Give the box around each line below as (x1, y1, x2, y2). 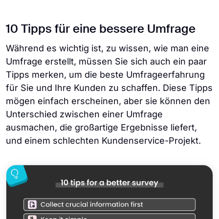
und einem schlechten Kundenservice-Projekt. (6, 135, 201, 146)
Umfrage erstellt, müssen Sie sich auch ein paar (6, 56, 207, 67)
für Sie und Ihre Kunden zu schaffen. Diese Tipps (6, 83, 213, 93)
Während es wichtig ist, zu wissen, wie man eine (6, 43, 209, 54)
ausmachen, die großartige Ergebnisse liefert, (6, 122, 197, 133)
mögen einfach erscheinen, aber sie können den (6, 96, 210, 107)
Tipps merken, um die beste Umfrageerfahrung (6, 69, 205, 80)
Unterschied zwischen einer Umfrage (6, 109, 163, 120)
